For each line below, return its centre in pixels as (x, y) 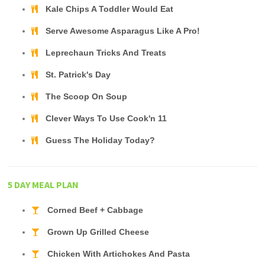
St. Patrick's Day (78, 75)
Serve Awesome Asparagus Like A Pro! (123, 31)
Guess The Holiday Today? (101, 141)
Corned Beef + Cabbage (96, 211)
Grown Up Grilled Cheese (98, 232)
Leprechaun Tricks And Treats (106, 53)
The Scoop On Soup (87, 97)
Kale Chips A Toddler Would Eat (110, 9)
